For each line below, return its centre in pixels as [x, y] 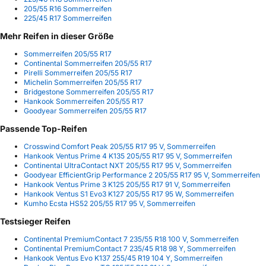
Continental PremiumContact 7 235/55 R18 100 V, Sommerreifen [131, 239]
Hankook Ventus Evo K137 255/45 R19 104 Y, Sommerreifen [123, 258]
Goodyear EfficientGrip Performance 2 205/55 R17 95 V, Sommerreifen [142, 175]
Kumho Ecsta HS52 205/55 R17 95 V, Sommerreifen [110, 204]
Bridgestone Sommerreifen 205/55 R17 [89, 92]
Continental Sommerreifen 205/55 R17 [88, 64]
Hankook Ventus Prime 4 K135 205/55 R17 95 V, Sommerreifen [128, 156]
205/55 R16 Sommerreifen [68, 9]
